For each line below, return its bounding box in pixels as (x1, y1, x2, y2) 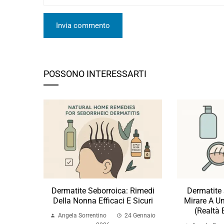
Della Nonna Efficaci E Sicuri (52, 196, 153, 206)
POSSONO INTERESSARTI (43, 68, 146, 79)
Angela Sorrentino (58, 212, 107, 219)
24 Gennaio (124, 212, 156, 219)
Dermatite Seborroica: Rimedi (51, 186, 154, 196)
